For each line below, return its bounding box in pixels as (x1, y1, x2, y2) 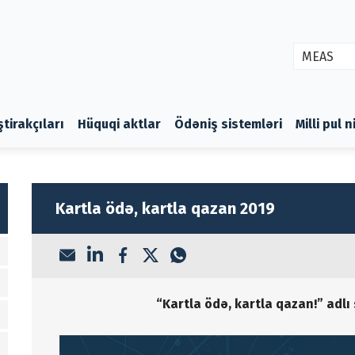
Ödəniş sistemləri (174, 116, 282, 132)
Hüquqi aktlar (78, 116, 161, 132)
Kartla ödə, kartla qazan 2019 (55, 198, 275, 218)
